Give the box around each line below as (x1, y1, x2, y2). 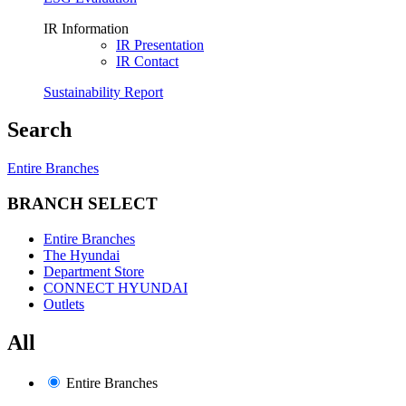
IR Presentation (116, 36, 204, 53)
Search (7, 118, 72, 142)
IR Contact (116, 53, 179, 69)
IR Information (43, 20, 129, 36)
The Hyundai (43, 246, 120, 263)
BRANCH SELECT (7, 194, 158, 214)
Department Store (43, 263, 144, 279)
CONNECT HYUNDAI (43, 279, 188, 295)
